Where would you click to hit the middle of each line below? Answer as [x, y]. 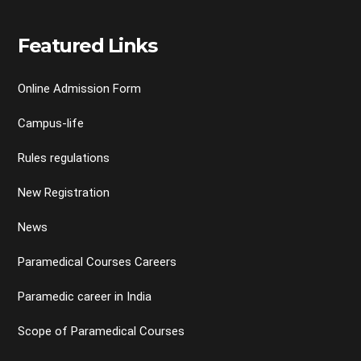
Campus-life [51, 124]
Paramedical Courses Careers [98, 262]
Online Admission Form [80, 89]
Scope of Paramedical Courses [102, 332]
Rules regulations [64, 158]
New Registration [64, 193]
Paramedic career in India [85, 297]
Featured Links [87, 46]
